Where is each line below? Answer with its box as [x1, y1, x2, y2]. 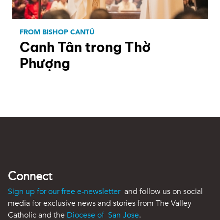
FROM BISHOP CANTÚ [20, 27, 94, 37]
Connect [8, 168, 52, 185]
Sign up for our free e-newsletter [8, 186, 122, 197]
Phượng [20, 55, 70, 72]
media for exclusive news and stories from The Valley [8, 197, 192, 209]
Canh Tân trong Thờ [20, 38, 151, 55]
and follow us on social [122, 186, 203, 197]
